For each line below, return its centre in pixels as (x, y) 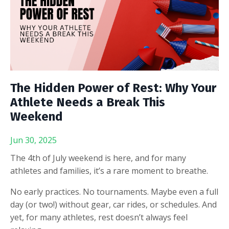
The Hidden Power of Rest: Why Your (113, 88)
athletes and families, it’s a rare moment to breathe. (109, 170)
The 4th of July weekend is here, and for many (98, 158)
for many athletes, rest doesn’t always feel (107, 217)
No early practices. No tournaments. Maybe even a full (114, 191)
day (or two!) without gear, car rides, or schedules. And (113, 204)
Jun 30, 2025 (33, 140)
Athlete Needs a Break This (88, 102)
